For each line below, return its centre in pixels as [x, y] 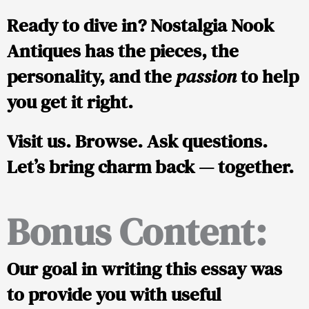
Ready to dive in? [79, 25]
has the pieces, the [160, 50]
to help [268, 76]
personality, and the [91, 76]
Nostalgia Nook [212, 25]
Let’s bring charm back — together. [150, 166]
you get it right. [70, 101]
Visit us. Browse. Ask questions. [137, 141]
